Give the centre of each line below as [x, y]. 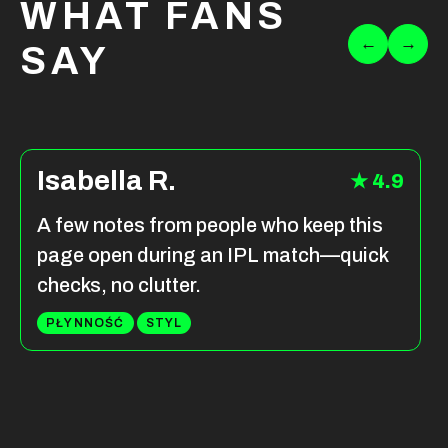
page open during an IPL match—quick [212, 255]
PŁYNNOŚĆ [85, 323]
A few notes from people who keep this [210, 225]
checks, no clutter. [119, 285]
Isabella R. [106, 181]
